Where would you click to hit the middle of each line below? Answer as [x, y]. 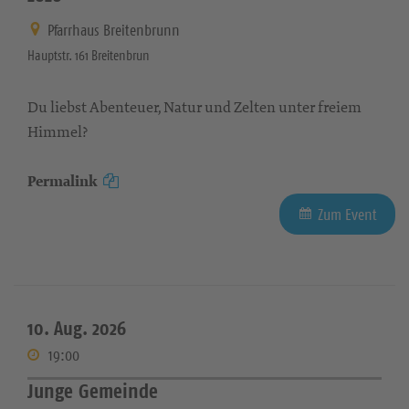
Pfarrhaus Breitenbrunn [114, 31]
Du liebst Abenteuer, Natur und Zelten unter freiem [194, 107]
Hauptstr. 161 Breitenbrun [89, 56]
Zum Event [347, 215]
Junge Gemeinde [93, 391]
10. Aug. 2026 [77, 329]
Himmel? [58, 132]
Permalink [63, 182]
